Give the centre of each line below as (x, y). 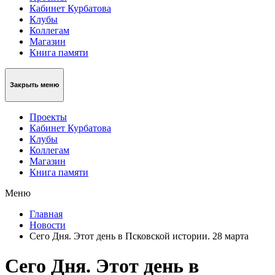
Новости (48, 225)
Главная (46, 214)
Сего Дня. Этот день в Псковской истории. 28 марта (139, 236)
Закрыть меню (34, 85)
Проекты (48, 117)
